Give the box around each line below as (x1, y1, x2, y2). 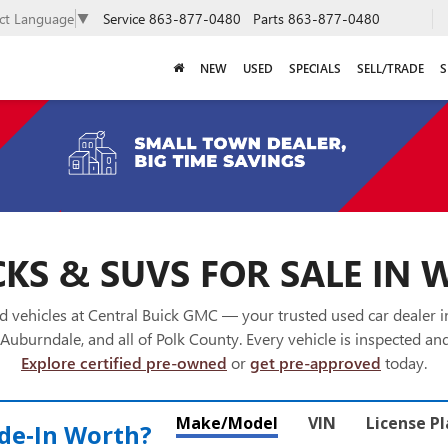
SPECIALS (289, 60, 341, 77)
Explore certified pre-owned (21, 352, 227, 374)
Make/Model (176, 412, 278, 435)
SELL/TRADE (357, 60, 424, 77)
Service (103, 8, 145, 28)
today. (381, 352, 427, 374)
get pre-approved (250, 352, 381, 374)
